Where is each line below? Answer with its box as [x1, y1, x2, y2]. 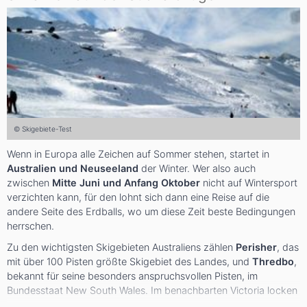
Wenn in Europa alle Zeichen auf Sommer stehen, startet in [7, 148, 269, 160]
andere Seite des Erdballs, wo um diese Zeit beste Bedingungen [7, 206, 295, 218]
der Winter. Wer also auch [138, 162, 256, 175]
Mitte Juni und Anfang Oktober [52, 177, 200, 189]
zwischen [7, 177, 52, 189]
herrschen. [7, 220, 54, 232]
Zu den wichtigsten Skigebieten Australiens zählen [7, 241, 236, 254]
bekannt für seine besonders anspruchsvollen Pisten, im [7, 270, 258, 282]
